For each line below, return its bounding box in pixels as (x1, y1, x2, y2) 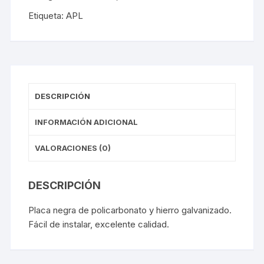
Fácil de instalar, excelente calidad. (28, 218, 170, 230)
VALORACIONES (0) (35, 143, 111, 153)
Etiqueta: (28, 9, 67, 21)
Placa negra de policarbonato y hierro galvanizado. (28, 204, 232, 216)
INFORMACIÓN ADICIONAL (35, 117, 138, 127)
